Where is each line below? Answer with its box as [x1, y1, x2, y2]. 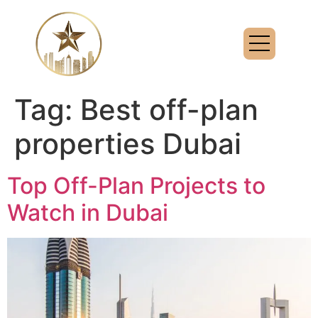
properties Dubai [14, 126, 241, 161]
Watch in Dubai [7, 198, 168, 226]
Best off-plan [80, 92, 258, 127]
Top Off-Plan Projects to [7, 171, 265, 199]
